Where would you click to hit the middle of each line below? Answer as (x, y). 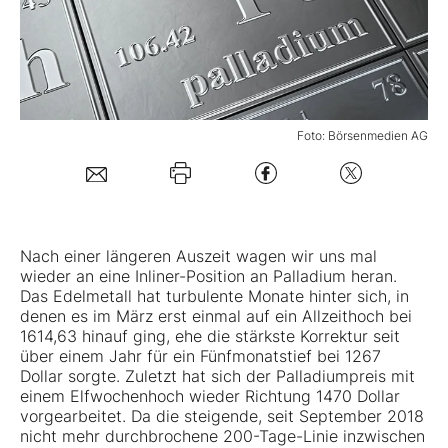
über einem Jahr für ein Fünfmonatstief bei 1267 (200, 356)
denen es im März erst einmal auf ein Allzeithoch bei (216, 316)
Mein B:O (78, 37)
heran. (371, 276)
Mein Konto (118, 108)
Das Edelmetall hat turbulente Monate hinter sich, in (214, 296)
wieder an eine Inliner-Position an (146, 276)
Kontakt (73, 240)
